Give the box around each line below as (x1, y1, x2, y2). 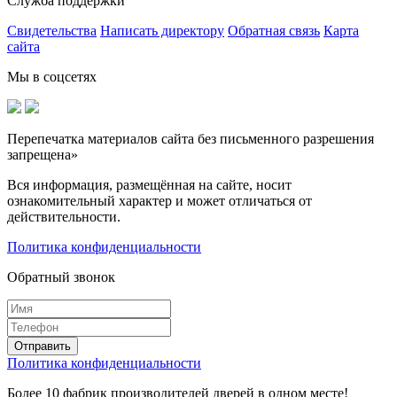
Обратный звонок (7, 269, 115, 285)
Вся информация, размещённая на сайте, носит (7, 177, 292, 193)
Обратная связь (228, 23, 320, 39)
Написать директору (100, 23, 224, 39)
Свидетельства (7, 23, 97, 39)
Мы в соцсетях (7, 69, 97, 85)
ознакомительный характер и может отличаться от (7, 193, 312, 209)
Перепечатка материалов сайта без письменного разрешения (7, 131, 374, 147)
